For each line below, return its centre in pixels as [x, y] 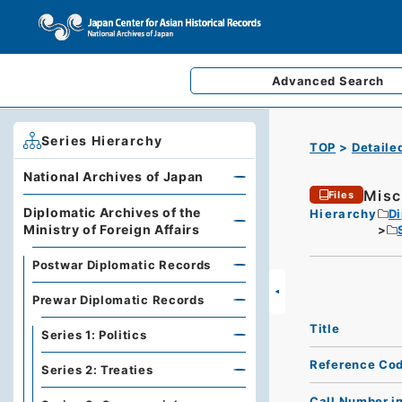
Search [362, 81]
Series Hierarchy [102, 140]
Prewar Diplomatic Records [118, 300]
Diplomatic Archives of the [113, 212]
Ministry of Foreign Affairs [112, 229]
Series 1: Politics [94, 335]
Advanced [305, 81]
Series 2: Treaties [97, 370]
